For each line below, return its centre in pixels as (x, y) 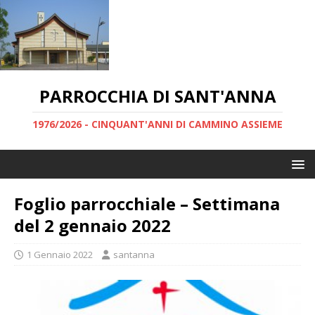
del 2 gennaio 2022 (92, 225)
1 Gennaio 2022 (60, 255)
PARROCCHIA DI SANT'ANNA (157, 96)
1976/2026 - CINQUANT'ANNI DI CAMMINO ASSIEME (157, 124)
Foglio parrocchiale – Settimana (147, 204)
